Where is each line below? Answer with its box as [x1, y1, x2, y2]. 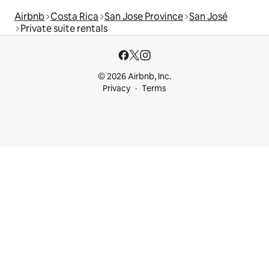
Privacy [103, 83, 130, 94]
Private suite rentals [20, 22, 107, 35]
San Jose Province [104, 10, 183, 23]
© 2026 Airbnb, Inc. [98, 71, 171, 82]
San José [189, 10, 228, 23]
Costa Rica [50, 10, 98, 23]
